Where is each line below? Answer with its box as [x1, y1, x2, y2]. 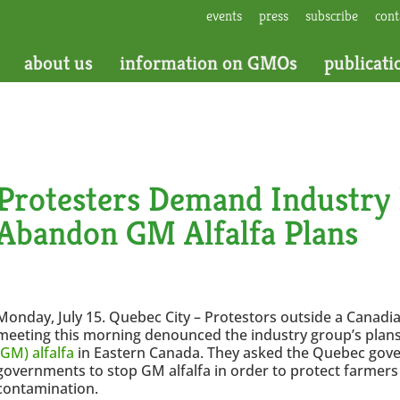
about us [23, 51, 93, 75]
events [205, 6, 242, 25]
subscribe [304, 6, 358, 25]
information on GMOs [119, 51, 297, 75]
